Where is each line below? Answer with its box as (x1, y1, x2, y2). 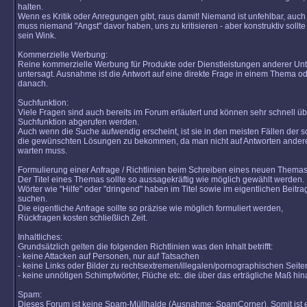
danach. (18, 79, 48, 88)
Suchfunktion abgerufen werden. (18, 117, 139, 127)
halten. (18, 2, 43, 12)
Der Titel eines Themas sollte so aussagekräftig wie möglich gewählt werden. (18, 175, 304, 184)
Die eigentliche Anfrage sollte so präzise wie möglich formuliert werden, (18, 204, 283, 213)
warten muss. (18, 146, 67, 156)
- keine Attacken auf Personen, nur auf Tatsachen (18, 251, 199, 261)
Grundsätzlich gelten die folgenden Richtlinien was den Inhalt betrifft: (18, 242, 273, 251)
